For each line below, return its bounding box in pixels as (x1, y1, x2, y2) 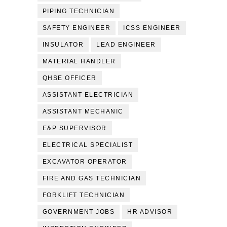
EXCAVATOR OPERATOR (42, 158, 127, 165)
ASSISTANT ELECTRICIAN (42, 91, 134, 98)
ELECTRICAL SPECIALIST (42, 141, 133, 148)
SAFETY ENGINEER (42, 24, 111, 31)
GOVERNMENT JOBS (42, 208, 115, 215)
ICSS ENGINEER (123, 24, 181, 31)
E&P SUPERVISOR (42, 125, 107, 132)
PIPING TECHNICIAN (42, 8, 115, 15)
